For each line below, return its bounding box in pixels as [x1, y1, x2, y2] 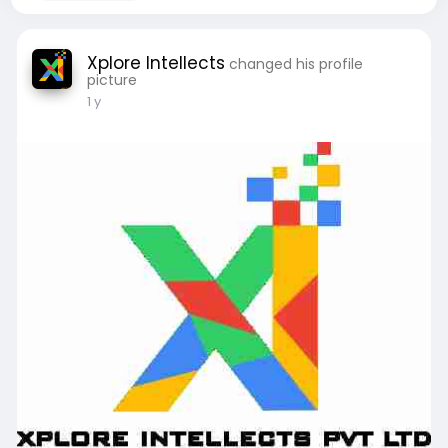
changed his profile [228, 54, 363, 74]
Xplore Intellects [86, 51, 225, 75]
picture [86, 70, 137, 90]
